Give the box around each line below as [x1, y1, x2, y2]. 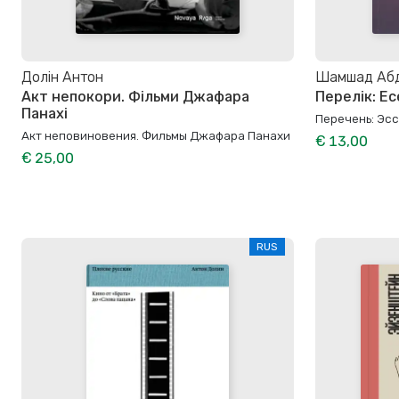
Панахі [21, 105, 68, 123]
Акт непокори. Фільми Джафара [21, 88, 249, 106]
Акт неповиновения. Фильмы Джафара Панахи [21, 128, 290, 143]
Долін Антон [21, 69, 103, 85]
